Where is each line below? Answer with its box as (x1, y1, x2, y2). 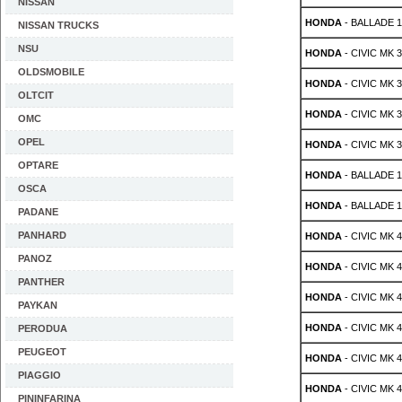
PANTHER (18, 276, 65, 287)
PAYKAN (18, 300, 57, 310)
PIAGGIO (18, 370, 61, 380)
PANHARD (18, 230, 66, 240)
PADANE (18, 206, 58, 217)
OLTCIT (18, 90, 54, 100)
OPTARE (18, 160, 58, 170)
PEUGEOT (18, 346, 66, 357)
